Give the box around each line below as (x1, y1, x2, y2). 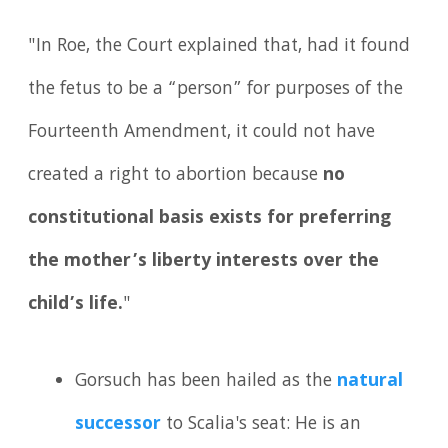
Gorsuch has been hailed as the (75, 367, 338, 398)
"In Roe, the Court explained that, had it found (28, 31, 411, 62)
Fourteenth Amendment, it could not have (28, 117, 376, 148)
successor (75, 410, 162, 441)
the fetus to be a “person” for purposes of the (28, 74, 404, 105)
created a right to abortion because (28, 160, 324, 191)
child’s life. (28, 289, 124, 320)
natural (337, 367, 404, 398)
